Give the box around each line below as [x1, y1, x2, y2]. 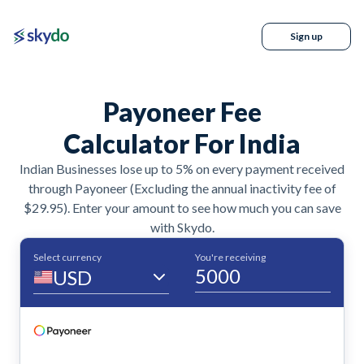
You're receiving [195, 251, 266, 263]
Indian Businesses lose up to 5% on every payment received [19, 161, 344, 176]
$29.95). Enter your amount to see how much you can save [23, 200, 341, 215]
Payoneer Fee [102, 96, 262, 128]
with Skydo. [149, 219, 214, 235]
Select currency [33, 251, 102, 263]
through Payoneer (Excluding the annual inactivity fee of [28, 180, 336, 196]
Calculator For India [63, 128, 301, 159]
